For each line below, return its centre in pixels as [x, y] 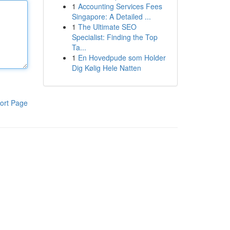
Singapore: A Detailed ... [111, 16]
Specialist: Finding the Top [114, 37]
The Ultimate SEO [107, 27]
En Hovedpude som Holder [122, 57]
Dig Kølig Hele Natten [106, 68]
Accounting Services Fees [120, 6]
